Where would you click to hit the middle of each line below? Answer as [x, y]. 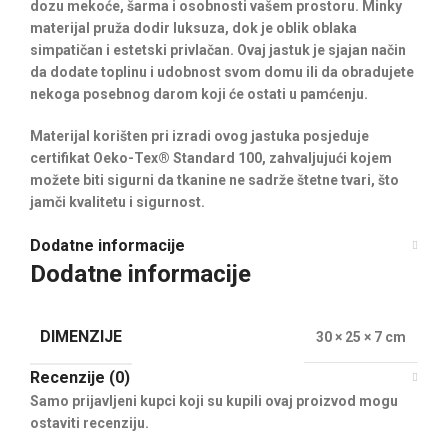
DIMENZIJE [81, 336]
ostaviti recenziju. [89, 423]
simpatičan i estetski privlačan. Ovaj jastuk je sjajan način [218, 50]
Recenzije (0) [80, 377]
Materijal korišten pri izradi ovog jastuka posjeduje [199, 136]
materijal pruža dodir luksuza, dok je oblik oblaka [193, 28]
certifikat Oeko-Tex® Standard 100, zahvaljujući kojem [211, 158]
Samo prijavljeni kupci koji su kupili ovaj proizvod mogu [214, 401]
